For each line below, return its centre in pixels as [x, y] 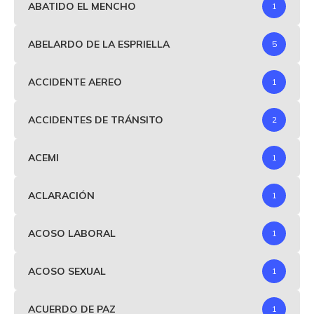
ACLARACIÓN [61, 195]
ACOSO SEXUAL [67, 271]
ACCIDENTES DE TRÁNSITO [96, 120]
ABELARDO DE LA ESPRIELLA [99, 44]
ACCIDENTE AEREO [75, 82]
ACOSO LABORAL [72, 233]
